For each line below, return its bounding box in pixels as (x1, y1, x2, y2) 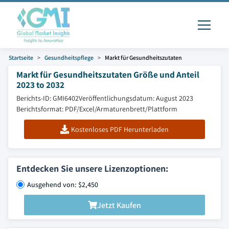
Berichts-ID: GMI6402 (16, 94, 79, 103)
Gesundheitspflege (44, 54, 94, 61)
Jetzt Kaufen (97, 199, 141, 211)
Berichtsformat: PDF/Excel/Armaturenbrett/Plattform (16, 104, 177, 113)
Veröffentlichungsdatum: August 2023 (79, 94, 193, 103)
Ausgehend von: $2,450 (27, 180, 98, 189)
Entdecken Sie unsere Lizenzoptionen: (16, 163, 168, 174)
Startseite (9, 54, 33, 61)
